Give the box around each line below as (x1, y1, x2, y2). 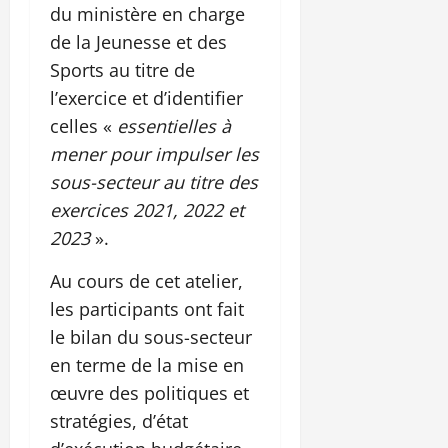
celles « (50, 113, 117, 138)
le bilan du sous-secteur (50, 324, 252, 349)
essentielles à (117, 113, 231, 138)
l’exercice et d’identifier (50, 85, 243, 110)
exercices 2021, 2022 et (50, 197, 244, 222)
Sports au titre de (50, 57, 195, 82)
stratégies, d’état (50, 408, 188, 433)
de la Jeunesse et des (50, 29, 227, 54)
